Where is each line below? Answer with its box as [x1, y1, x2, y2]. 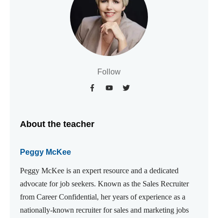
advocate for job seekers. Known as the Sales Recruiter [20, 180, 189, 188]
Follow [97, 68, 121, 76]
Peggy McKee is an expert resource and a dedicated [20, 166, 179, 175]
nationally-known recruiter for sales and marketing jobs [20, 206, 189, 215]
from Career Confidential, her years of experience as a [20, 193, 185, 201]
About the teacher [20, 119, 94, 129]
